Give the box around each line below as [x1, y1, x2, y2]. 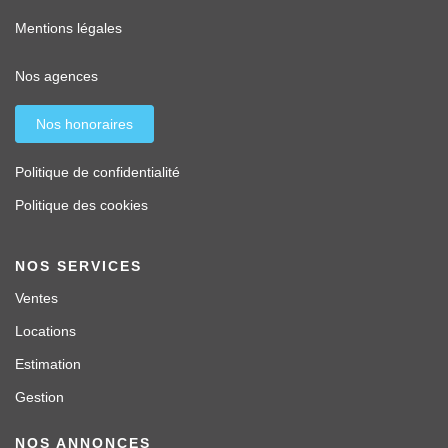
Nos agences [15, 68, 98, 85]
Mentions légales [15, 20, 122, 37]
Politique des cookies [15, 197, 148, 214]
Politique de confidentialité [15, 164, 180, 181]
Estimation [15, 356, 81, 373]
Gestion [15, 389, 64, 406]
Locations [15, 323, 76, 340]
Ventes [15, 290, 58, 307]
